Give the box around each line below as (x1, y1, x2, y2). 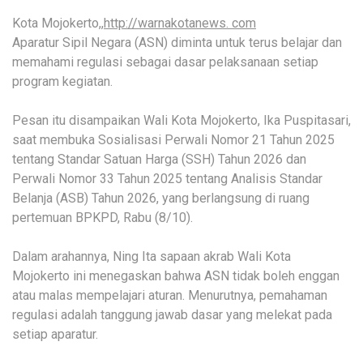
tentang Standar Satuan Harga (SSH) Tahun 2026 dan (12, 151, 306, 167)
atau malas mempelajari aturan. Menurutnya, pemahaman (12, 287, 327, 303)
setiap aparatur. (12, 326, 98, 342)
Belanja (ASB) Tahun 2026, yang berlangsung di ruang (12, 190, 310, 206)
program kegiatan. (12, 73, 113, 89)
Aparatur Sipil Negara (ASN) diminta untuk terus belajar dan (12, 34, 342, 50)
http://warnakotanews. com (104, 15, 256, 31)
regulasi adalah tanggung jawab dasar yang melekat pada (12, 306, 332, 322)
